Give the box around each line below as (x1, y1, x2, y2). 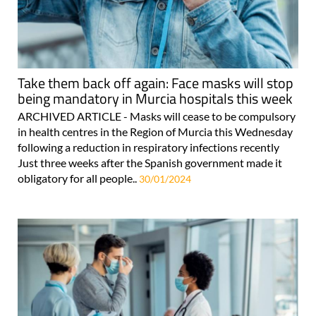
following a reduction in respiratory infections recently (18, 140, 279, 154)
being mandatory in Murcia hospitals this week (18, 87, 293, 109)
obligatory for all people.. (18, 171, 139, 185)
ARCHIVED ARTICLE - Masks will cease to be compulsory (18, 109, 296, 123)
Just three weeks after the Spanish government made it (18, 155, 282, 169)
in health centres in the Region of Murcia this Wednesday (18, 124, 293, 138)
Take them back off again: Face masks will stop (18, 71, 293, 94)
